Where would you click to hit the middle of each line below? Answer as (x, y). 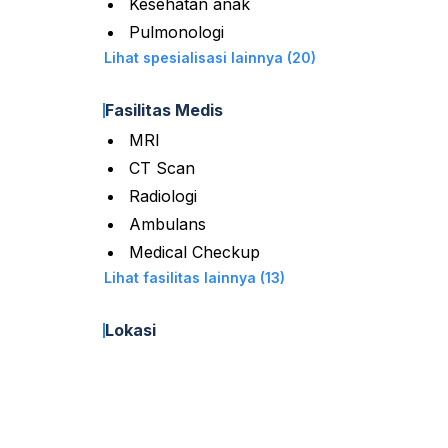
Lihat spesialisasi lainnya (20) (210, 57)
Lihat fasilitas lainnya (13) (272, 277)
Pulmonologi (176, 32)
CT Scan (162, 168)
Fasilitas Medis (164, 110)
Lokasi (130, 330)
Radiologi (163, 196)
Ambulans (167, 224)
